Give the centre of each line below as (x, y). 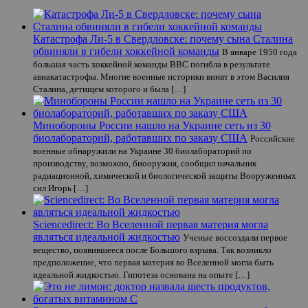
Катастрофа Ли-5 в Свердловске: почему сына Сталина (163, 38)
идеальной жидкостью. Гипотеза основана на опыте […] (141, 274)
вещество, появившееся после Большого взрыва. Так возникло (152, 250)
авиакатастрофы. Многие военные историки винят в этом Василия (161, 76)
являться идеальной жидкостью (107, 236)
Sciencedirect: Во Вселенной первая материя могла (151, 224)
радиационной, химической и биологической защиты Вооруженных (165, 175)
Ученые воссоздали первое (235, 237)
